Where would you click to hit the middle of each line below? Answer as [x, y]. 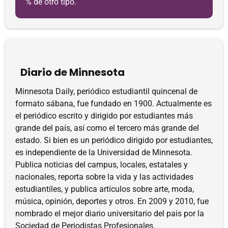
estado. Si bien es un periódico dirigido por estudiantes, [114, 140]
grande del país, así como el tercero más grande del [107, 128]
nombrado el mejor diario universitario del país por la [110, 213]
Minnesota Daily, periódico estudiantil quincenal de [106, 91]
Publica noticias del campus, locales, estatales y [102, 165]
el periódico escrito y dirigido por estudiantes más [104, 116]
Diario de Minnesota [73, 72]
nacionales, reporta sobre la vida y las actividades [104, 177]
